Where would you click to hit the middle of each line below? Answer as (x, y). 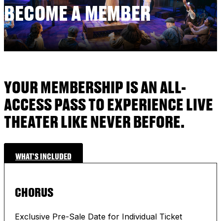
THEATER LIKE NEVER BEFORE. (94, 121)
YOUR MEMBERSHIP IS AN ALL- (95, 87)
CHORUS (34, 192)
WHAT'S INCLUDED (43, 156)
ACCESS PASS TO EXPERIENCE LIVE (109, 104)
